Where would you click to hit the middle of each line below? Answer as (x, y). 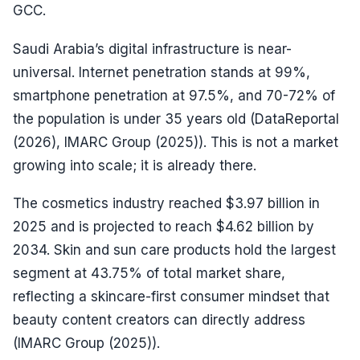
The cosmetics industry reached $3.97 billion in (166, 203)
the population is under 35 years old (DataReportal (176, 119)
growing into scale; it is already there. (135, 165)
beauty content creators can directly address (159, 319)
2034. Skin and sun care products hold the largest (174, 250)
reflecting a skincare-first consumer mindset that (171, 296)
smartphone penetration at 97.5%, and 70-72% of (174, 95)
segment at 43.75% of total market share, (149, 273)
